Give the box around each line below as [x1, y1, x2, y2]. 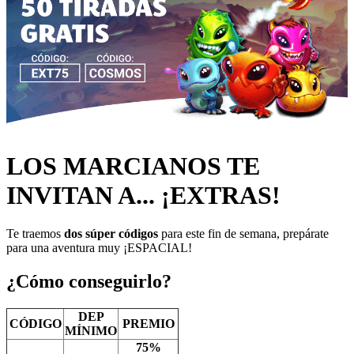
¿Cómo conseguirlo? [6, 271, 171, 292]
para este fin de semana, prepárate [158, 227, 329, 241]
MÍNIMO [65, 324, 117, 338]
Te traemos [6, 227, 64, 241]
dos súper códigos [64, 227, 158, 241]
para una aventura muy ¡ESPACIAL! [6, 241, 192, 255]
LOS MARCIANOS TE [6, 152, 260, 181]
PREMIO [122, 317, 175, 331]
